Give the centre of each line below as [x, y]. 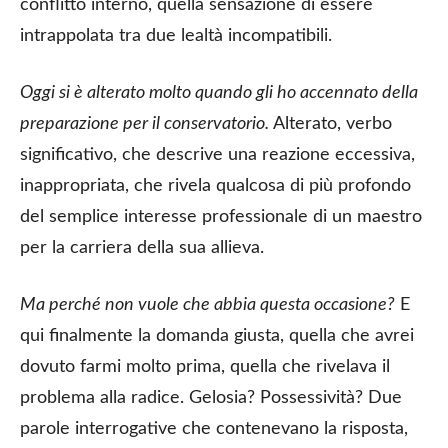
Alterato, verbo [332, 123]
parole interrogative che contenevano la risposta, [214, 428]
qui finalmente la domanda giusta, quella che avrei [217, 335]
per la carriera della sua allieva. [142, 247]
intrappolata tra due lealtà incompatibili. [176, 35]
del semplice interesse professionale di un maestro [221, 216]
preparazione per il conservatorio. [146, 123]
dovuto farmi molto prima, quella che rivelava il [205, 366]
